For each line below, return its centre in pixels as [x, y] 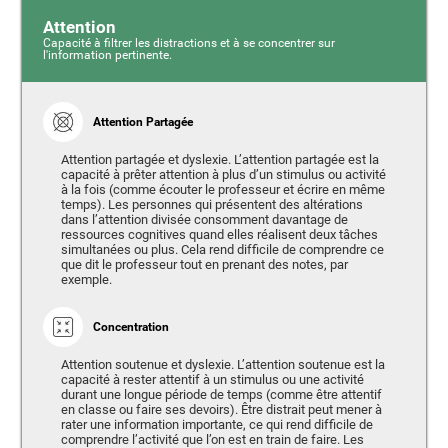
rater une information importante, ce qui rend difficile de [216, 424]
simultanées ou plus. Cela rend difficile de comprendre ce [222, 249]
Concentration [130, 326]
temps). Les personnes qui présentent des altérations [211, 204]
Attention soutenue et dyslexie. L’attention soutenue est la [222, 364]
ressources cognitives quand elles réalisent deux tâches [219, 234]
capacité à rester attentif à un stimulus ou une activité [212, 379]
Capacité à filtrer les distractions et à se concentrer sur [188, 43]
